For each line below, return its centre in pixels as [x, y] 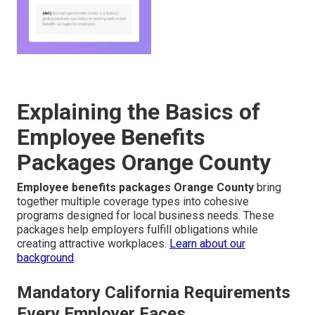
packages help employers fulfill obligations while [137, 230]
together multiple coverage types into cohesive [133, 202]
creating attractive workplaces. [93, 244]
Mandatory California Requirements [154, 293]
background [45, 258]
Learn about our [207, 244]
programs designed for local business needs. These [146, 216]
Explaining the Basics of [139, 112]
